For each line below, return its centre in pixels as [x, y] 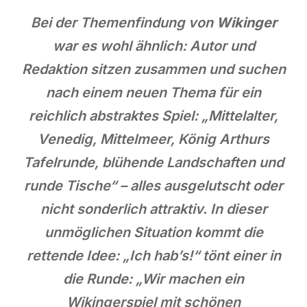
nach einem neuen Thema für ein [153, 92]
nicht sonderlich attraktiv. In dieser [153, 209]
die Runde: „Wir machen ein [153, 279]
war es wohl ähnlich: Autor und [153, 46]
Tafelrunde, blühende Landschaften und [153, 162]
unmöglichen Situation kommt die [153, 232]
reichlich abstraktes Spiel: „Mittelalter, [153, 115]
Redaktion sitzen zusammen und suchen [153, 69]
